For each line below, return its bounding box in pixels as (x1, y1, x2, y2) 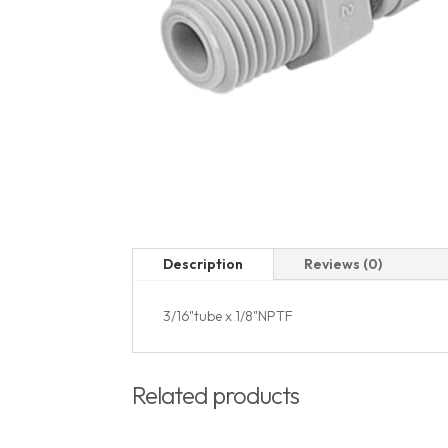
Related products (132, 379, 299, 410)
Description (163, 255, 243, 274)
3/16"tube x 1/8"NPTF (163, 307, 293, 326)
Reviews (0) (304, 255, 382, 274)
